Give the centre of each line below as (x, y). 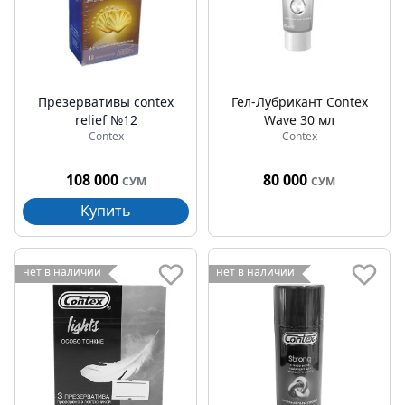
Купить (106, 211)
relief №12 (106, 120)
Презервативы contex (106, 102)
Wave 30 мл (299, 120)
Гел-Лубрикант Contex (299, 102)
